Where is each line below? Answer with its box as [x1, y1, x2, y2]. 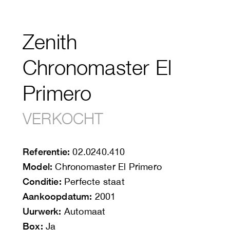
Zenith [23, 29, 78, 54]
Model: [23, 161, 53, 172]
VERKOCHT [23, 109, 104, 128]
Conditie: [23, 176, 62, 187]
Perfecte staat [61, 176, 125, 187]
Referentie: [23, 146, 70, 158]
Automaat [61, 206, 106, 217]
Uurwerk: [23, 205, 62, 217]
